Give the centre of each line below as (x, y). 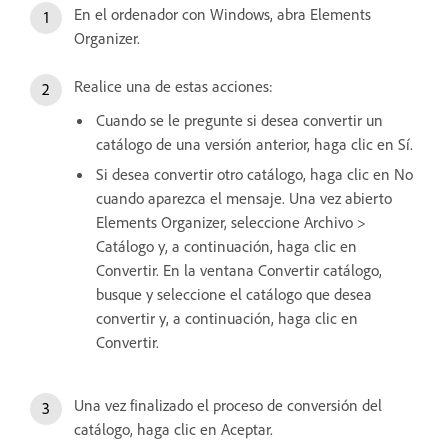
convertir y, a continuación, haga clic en (227, 317)
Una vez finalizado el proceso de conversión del (228, 404)
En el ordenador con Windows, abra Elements (222, 13)
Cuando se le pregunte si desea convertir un (239, 119)
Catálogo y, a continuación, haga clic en (226, 245)
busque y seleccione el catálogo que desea (234, 293)
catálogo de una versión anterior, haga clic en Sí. (254, 143)
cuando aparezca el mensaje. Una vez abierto (244, 197)
